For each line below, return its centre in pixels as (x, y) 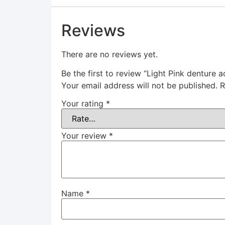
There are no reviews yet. (109, 54)
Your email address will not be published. (139, 86)
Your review (85, 136)
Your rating (84, 104)
